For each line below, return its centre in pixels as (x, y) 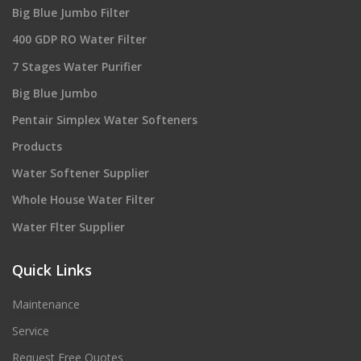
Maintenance (46, 304)
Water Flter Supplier (68, 226)
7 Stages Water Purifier (77, 66)
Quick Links (52, 270)
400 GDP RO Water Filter (79, 39)
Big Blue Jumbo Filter (71, 13)
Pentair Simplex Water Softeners (105, 119)
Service (31, 330)
